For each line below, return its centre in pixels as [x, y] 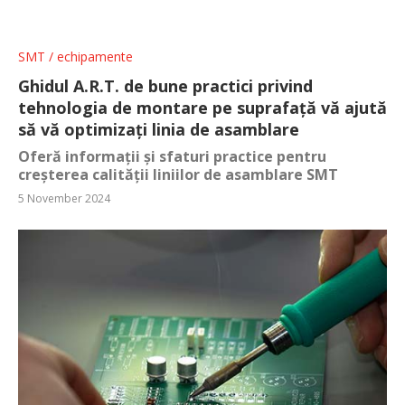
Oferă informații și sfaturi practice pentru [172, 156]
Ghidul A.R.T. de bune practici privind [165, 85]
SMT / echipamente [75, 56]
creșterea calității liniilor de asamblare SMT [178, 174]
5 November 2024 [64, 198]
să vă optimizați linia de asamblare [159, 129]
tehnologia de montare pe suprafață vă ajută [202, 107]
